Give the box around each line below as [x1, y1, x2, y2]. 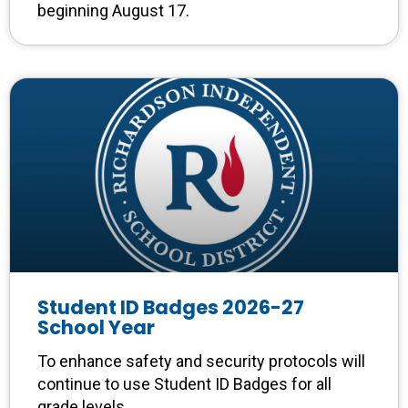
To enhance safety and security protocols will [37, 352, 365, 372]
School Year [37, 314, 155, 342]
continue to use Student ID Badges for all [37, 374, 331, 394]
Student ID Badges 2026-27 [37, 294, 304, 321]
